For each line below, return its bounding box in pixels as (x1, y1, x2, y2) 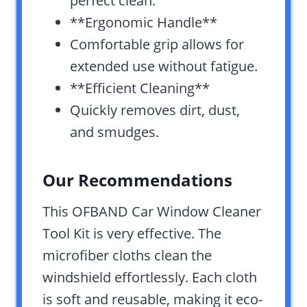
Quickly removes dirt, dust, (70, 101, 240, 120)
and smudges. (70, 123, 159, 142)
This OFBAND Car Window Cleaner (42, 202, 261, 221)
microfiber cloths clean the (42, 246, 212, 265)
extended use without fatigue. (70, 57, 258, 76)
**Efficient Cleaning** (70, 79, 210, 98)
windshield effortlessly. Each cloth (42, 268, 257, 287)
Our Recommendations (42, 169, 232, 192)
